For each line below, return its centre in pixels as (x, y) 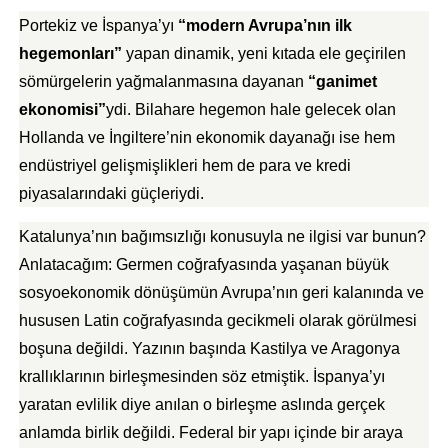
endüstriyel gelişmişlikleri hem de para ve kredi (184, 165)
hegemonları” (70, 53)
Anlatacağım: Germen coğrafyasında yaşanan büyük (203, 264)
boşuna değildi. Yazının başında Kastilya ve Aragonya (209, 348)
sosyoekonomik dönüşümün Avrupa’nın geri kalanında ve (221, 292)
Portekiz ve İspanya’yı (98, 25)
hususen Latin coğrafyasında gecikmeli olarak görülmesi (217, 320)
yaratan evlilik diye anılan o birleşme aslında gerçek (201, 404)
